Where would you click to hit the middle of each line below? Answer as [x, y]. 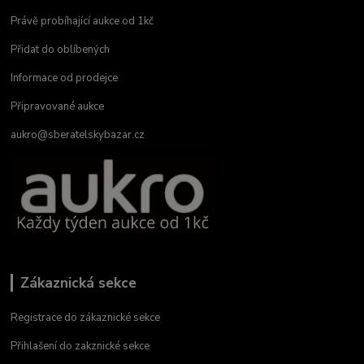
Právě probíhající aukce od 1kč [82, 22]
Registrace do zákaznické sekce [86, 317]
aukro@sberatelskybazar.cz [78, 135]
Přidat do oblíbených [61, 50]
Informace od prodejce [65, 78]
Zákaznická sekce [78, 282]
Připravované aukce [58, 107]
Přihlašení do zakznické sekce [80, 346]
